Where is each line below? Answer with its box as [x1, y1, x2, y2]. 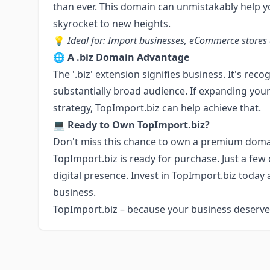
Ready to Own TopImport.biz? [67, 118, 210, 131]
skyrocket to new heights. [53, 17, 171, 30]
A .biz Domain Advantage [67, 51, 189, 64]
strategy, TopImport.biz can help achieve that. [53, 101, 261, 115]
